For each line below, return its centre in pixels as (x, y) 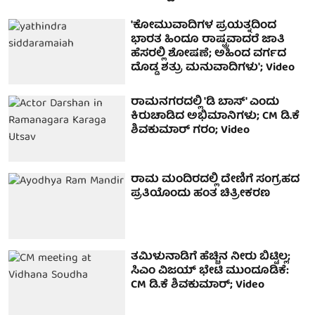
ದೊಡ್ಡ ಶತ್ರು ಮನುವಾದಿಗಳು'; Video (213, 68)
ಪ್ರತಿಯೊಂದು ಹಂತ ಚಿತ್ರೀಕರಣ (201, 194)
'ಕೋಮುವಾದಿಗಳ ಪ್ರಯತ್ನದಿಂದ (204, 26)
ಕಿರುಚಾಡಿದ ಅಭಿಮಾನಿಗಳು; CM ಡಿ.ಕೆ (216, 117)
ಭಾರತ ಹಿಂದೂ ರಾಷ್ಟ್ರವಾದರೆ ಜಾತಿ (208, 40)
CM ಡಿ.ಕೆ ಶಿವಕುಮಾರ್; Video (198, 285)
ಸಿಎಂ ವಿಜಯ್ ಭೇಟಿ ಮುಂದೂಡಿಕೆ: (210, 271)
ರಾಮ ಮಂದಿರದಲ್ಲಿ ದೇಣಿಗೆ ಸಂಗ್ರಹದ (216, 180)
